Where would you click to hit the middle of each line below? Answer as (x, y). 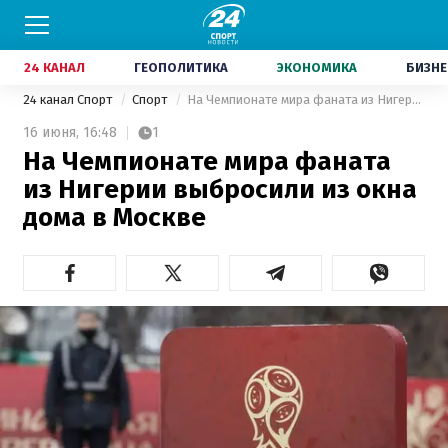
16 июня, (51, 132)
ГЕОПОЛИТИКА (181, 67)
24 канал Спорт (69, 99)
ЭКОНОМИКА (317, 67)
